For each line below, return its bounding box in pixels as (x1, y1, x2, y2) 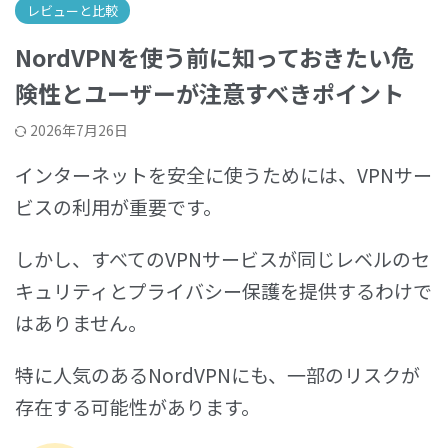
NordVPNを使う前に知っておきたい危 (15, 39, 414, 74)
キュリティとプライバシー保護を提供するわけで (15, 276, 432, 304)
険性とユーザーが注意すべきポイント (15, 75, 404, 110)
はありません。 (15, 308, 147, 336)
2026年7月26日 (30, 119, 128, 140)
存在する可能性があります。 (15, 392, 260, 420)
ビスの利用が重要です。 (15, 192, 222, 220)
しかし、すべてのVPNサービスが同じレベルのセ (15, 244, 430, 272)
